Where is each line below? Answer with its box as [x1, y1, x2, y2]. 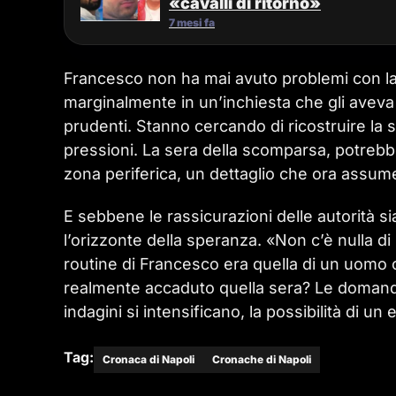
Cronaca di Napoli [103, 352, 194, 366]
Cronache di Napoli [212, 352, 311, 366]
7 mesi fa [169, 16, 215, 30]
